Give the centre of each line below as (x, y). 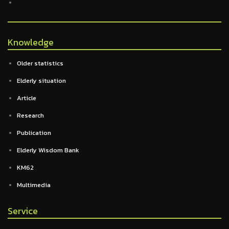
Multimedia (34, 185)
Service (23, 211)
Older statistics (40, 63)
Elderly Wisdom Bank (48, 150)
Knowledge (31, 42)
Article (27, 98)
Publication (34, 133)
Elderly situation (41, 81)
